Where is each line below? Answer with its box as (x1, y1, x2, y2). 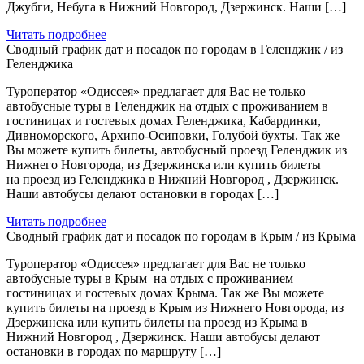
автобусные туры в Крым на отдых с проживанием (6, 271, 293, 285)
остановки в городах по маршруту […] (6, 344, 221, 358)
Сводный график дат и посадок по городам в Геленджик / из (6, 41, 343, 56)
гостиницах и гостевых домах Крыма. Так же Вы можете (6, 285, 324, 300)
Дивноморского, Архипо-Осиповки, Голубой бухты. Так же (6, 128, 340, 142)
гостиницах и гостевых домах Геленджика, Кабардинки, (6, 113, 321, 128)
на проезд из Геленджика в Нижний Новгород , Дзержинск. (6, 171, 339, 186)
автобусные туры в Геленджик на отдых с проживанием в (6, 98, 328, 113)
